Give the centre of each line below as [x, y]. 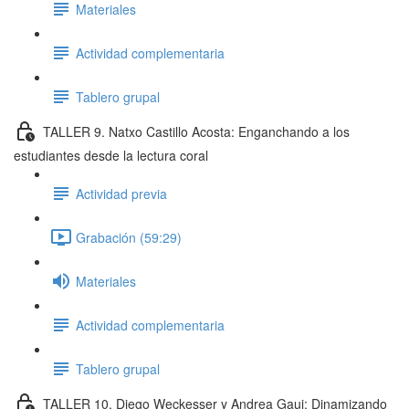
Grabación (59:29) [129, 237]
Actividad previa [121, 193]
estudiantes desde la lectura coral [111, 155]
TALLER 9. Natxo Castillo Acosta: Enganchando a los [196, 131]
